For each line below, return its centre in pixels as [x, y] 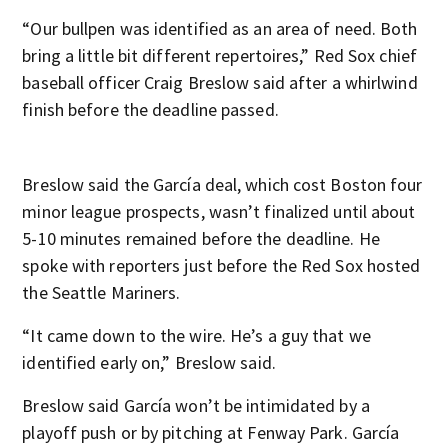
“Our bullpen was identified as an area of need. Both [220, 28]
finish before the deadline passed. [150, 109]
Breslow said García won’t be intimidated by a [196, 405]
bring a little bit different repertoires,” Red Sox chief [219, 55]
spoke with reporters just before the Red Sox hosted [221, 265]
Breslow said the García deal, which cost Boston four [222, 184]
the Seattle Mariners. [101, 292]
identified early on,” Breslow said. [149, 362]
